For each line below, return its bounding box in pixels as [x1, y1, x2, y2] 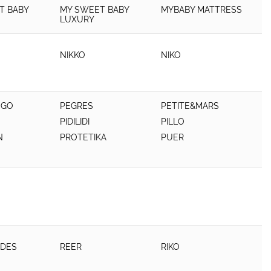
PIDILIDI [60, 117, 90, 126]
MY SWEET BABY [60, 5, 129, 15]
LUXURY [60, 15, 95, 24]
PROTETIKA [60, 132, 107, 142]
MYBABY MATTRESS [161, 5, 243, 15]
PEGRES [60, 101, 94, 111]
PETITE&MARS [161, 101, 220, 111]
